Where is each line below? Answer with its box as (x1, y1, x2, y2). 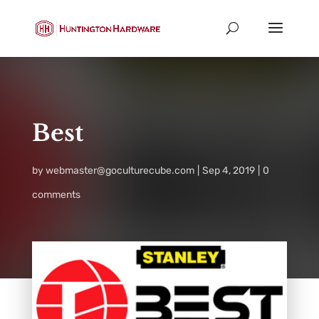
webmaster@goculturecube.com (45, 164, 194, 177)
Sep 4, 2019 (202, 164, 255, 177)
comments (31, 188, 80, 201)
